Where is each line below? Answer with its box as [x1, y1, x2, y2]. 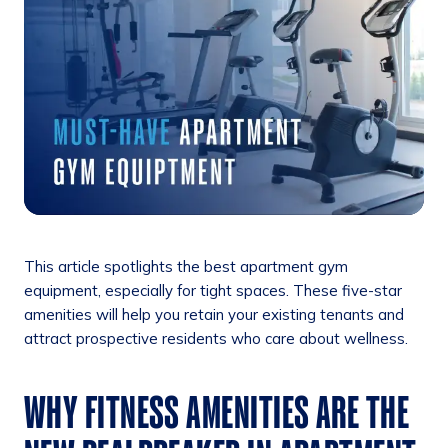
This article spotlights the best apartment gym [24, 256, 348, 276]
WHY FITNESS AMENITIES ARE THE [24, 388, 410, 436]
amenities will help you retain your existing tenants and [24, 304, 404, 324]
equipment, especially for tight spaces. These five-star [24, 280, 402, 300]
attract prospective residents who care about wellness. [24, 328, 408, 348]
